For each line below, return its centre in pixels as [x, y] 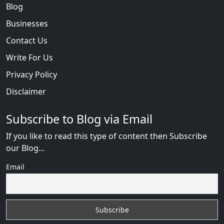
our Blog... [25, 148]
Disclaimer [26, 92]
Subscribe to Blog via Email [79, 119]
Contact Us [27, 41]
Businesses [27, 24]
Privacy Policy [31, 75]
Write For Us [29, 58]
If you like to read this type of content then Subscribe [106, 136]
